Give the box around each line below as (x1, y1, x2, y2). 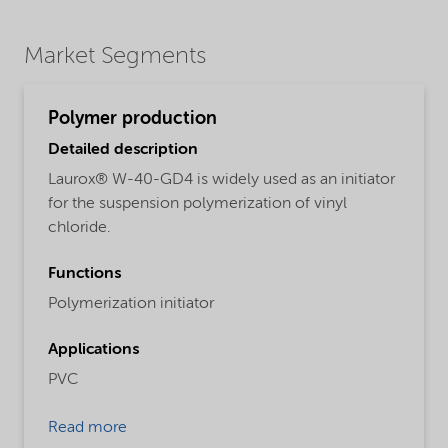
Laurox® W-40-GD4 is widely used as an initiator (48, 172, 395, 189)
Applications (48, 342, 139, 359)
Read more (48, 420, 127, 437)
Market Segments (24, 44, 206, 69)
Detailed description (48, 142, 198, 159)
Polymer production (48, 109, 217, 128)
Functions (48, 266, 121, 283)
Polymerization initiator (48, 296, 214, 313)
